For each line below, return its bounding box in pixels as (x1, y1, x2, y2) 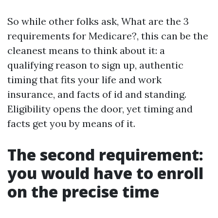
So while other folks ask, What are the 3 (7, 15, 189, 27)
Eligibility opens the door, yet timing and (7, 103, 193, 115)
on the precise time (7, 181, 159, 202)
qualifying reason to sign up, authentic (7, 59, 183, 71)
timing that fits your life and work (7, 73, 162, 86)
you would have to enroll (7, 163, 203, 183)
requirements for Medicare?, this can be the (7, 30, 208, 42)
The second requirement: (7, 144, 203, 165)
